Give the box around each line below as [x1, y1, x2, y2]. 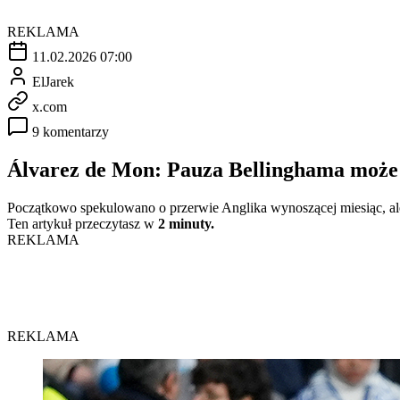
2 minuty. [158, 215, 214, 231]
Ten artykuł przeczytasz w [7, 215, 158, 231]
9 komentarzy [32, 123, 109, 139]
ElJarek [32, 73, 74, 89]
